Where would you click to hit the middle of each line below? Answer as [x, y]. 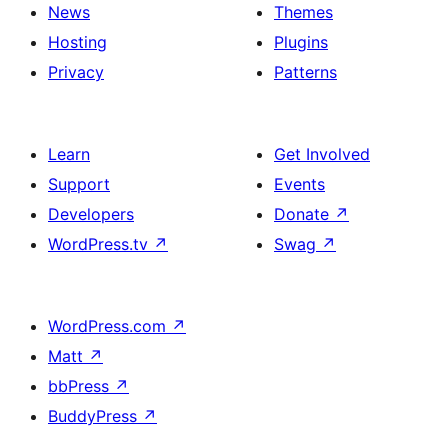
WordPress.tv [100, 244]
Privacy [76, 72]
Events [299, 184]
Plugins [301, 42]
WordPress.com [109, 326]
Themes [303, 12]
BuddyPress [95, 416]
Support [79, 184]
